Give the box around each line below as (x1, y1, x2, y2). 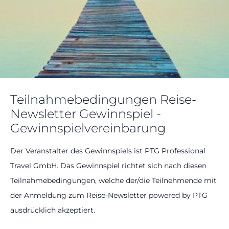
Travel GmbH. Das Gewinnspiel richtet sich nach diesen (10, 161, 207, 170)
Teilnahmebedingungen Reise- (10, 92, 196, 107)
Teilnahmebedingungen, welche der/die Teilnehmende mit (10, 176, 217, 185)
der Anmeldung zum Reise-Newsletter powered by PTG (10, 191, 208, 200)
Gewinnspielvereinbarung (10, 121, 166, 135)
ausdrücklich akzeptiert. (10, 205, 95, 215)
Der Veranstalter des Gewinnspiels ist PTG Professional (10, 146, 205, 155)
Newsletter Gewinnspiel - (10, 106, 161, 121)
